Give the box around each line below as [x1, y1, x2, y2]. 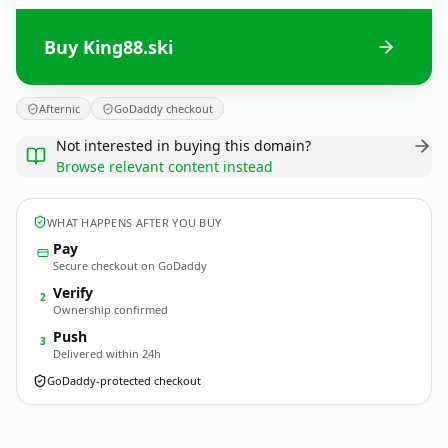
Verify [53, 283, 93, 302]
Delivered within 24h [53, 346, 161, 361]
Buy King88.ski [44, 34, 173, 59]
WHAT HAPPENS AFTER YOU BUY [47, 214, 222, 230]
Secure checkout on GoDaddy [53, 258, 207, 273]
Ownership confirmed [53, 302, 168, 317]
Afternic [39, 101, 80, 116]
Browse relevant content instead [56, 157, 273, 176]
